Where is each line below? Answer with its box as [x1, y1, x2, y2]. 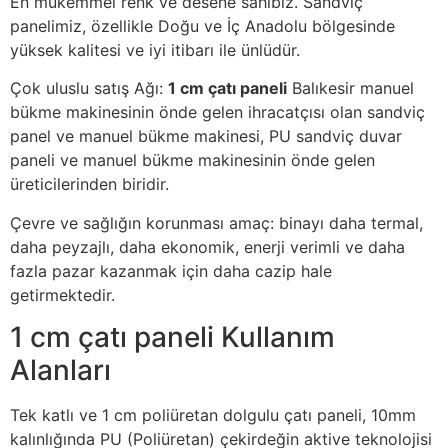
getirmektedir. [10, 284, 115, 305]
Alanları [10, 353, 111, 388]
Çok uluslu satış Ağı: [10, 78, 168, 99]
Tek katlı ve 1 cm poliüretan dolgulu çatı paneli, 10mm [10, 405, 416, 426]
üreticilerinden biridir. [10, 174, 169, 195]
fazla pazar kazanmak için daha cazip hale [10, 260, 332, 281]
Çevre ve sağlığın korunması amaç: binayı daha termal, [10, 212, 423, 233]
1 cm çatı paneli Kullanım [10, 320, 335, 355]
